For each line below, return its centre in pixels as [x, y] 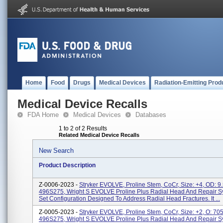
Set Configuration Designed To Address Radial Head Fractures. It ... [129, 199]
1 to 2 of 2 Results [83, 128]
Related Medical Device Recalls [99, 135]
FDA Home [43, 115]
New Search [56, 151]
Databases [151, 115]
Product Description [67, 165]
